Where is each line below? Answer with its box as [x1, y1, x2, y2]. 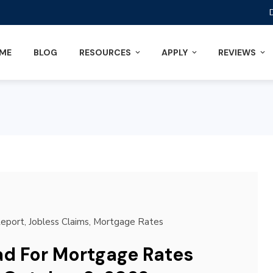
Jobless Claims [28, 216, 89, 228]
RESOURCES [79, 47, 131, 58]
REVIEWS [218, 47, 256, 58]
